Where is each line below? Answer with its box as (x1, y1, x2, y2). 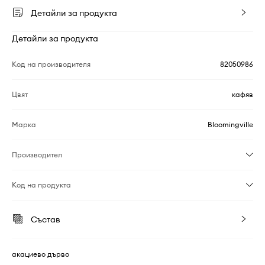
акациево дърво (12, 250, 69, 259)
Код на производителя (12, 60, 91, 69)
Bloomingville (208, 120, 253, 130)
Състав (31, 214, 60, 225)
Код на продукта (12, 180, 71, 190)
